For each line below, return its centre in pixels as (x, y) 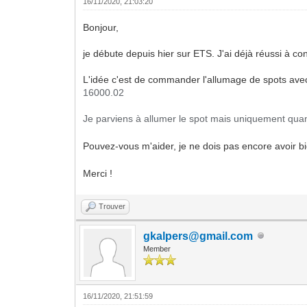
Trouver (112, 206)
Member (157, 248)
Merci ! (98, 173)
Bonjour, (101, 27)
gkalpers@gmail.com (198, 236)
